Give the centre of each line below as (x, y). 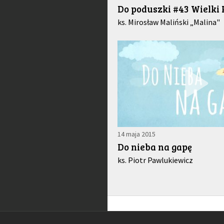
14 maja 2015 (136, 134)
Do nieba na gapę (154, 146)
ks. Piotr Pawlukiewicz (155, 160)
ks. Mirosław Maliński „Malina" (168, 22)
